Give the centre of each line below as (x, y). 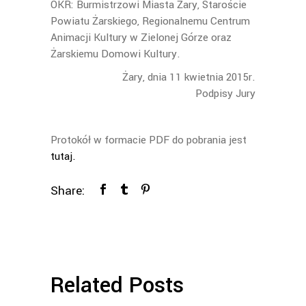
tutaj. (63, 156)
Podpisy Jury (225, 94)
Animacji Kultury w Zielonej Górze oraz (141, 38)
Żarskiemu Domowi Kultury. (115, 54)
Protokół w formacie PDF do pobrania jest (149, 140)
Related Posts (117, 286)
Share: (68, 191)
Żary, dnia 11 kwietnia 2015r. (189, 77)
